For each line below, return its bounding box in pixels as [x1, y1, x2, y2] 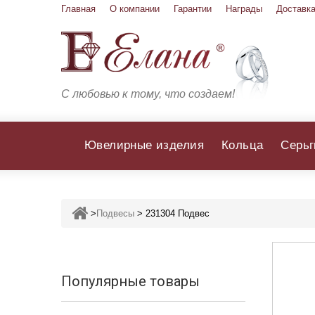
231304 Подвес [146, 208, 210, 219]
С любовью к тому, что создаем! [61, 88, 235, 101]
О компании [110, 4, 160, 14]
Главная [61, 4, 96, 14]
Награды [226, 4, 262, 14]
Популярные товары [61, 273, 200, 290]
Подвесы [96, 208, 134, 219]
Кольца [221, 139, 264, 152]
